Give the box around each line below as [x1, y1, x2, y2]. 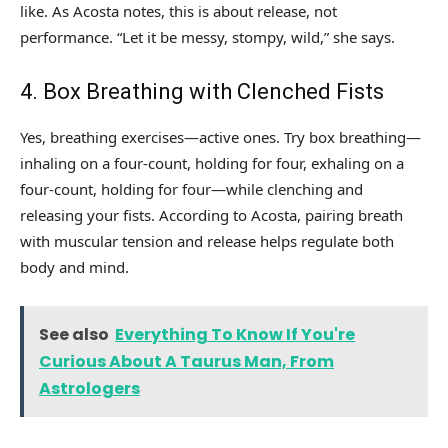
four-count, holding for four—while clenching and [20, 179, 363, 200]
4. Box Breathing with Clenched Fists [20, 79, 384, 105]
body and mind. [20, 257, 129, 278]
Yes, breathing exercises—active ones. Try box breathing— [20, 127, 421, 148]
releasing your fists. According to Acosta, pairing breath [20, 205, 403, 226]
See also [39, 323, 109, 347]
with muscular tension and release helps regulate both [20, 231, 394, 252]
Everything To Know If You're [115, 323, 355, 347]
